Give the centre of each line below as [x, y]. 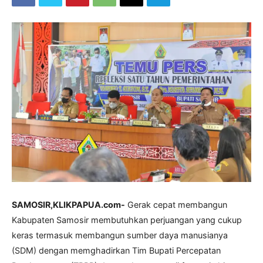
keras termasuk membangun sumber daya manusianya [120, 235]
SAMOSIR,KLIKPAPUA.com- [68, 204]
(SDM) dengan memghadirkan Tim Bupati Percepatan [116, 250]
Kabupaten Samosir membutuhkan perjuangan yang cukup [127, 220]
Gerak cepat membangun [176, 204]
